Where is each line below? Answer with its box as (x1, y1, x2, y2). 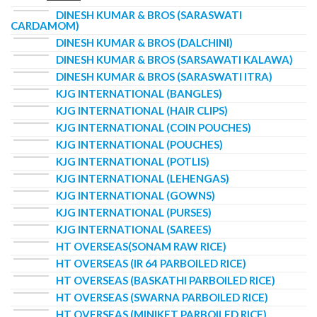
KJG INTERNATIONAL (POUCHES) (56, 138, 223, 151)
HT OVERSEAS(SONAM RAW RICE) (56, 240, 226, 253)
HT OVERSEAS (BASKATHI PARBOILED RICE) (56, 274, 275, 287)
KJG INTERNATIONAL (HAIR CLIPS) (56, 104, 228, 117)
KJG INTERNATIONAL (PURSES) (56, 206, 212, 219)
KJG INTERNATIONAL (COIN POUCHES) (56, 121, 251, 134)
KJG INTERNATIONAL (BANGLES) (56, 87, 222, 100)
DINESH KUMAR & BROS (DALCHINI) (56, 36, 233, 50)
